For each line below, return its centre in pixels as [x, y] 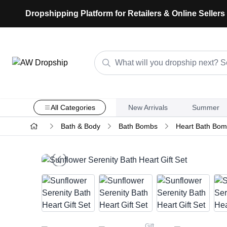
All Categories [73, 107]
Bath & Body [80, 126]
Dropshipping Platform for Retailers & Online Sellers [125, 13]
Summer [205, 107]
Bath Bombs [138, 126]
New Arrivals [148, 107]
